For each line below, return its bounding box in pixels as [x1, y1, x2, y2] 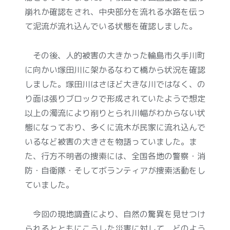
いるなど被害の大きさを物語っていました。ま [25, 136, 197, 147]
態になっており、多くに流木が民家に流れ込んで [25, 121, 205, 133]
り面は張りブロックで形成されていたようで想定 [25, 92, 205, 104]
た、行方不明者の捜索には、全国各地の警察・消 [25, 150, 205, 162]
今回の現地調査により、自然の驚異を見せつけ [25, 208, 205, 220]
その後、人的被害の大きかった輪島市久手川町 [25, 49, 205, 61]
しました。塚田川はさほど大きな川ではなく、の [25, 78, 205, 90]
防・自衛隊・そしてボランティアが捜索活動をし [25, 164, 205, 176]
